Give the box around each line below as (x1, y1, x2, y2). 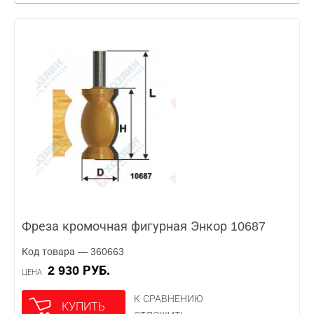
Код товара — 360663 (22, 246, 124, 257)
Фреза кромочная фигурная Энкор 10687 (22, 219, 266, 233)
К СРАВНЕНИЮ (134, 293, 203, 304)
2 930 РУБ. (55, 264, 110, 278)
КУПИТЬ (62, 301, 105, 313)
